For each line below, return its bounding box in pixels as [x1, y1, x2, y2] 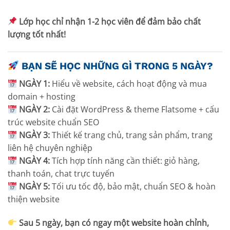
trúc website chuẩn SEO [8, 116, 99, 128]
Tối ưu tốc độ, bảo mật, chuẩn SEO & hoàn [50, 180, 216, 192]
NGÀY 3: [19, 129, 50, 141]
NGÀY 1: [19, 78, 50, 89]
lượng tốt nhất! [8, 28, 66, 40]
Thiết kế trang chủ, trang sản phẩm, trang [50, 129, 213, 141]
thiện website [8, 193, 60, 205]
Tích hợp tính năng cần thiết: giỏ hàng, [50, 155, 200, 166]
